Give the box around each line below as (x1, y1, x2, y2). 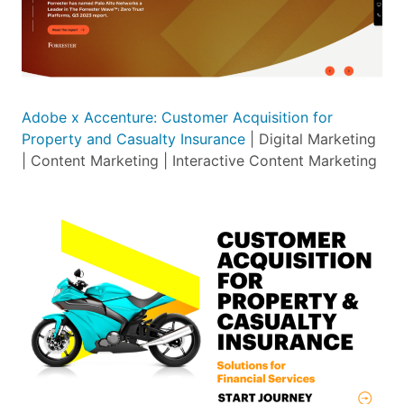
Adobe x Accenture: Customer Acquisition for (22, 107, 333, 126)
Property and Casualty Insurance (22, 129, 245, 148)
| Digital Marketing (245, 129, 376, 148)
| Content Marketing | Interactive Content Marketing (22, 151, 377, 170)
